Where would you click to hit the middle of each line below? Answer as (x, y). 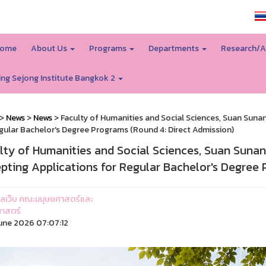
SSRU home (216, 16)
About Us (50, 48)
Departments (174, 48)
